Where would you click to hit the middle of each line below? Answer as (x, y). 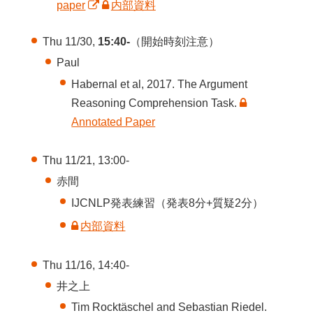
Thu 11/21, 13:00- (86, 161)
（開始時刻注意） (174, 42)
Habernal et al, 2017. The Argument (160, 84)
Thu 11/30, (70, 42)
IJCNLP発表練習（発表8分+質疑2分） (168, 203)
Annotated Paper (114, 122)
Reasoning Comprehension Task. (156, 103)
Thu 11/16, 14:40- (86, 265)
